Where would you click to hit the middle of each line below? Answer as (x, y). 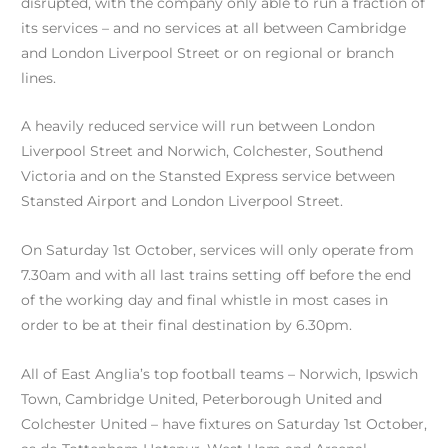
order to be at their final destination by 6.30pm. (186, 325)
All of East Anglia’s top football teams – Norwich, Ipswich (219, 374)
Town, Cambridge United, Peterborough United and (201, 399)
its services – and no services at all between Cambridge (213, 27)
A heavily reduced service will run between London (198, 126)
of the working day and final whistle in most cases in (204, 300)
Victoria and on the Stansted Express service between (208, 176)
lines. (38, 77)
